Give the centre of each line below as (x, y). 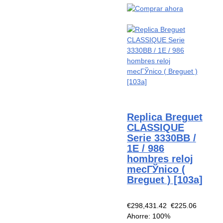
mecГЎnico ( (156, 169)
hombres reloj (160, 159)
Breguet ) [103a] (165, 179)
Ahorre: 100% (148, 216)
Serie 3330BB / (161, 138)
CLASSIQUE (155, 127)
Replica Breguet (165, 117)
